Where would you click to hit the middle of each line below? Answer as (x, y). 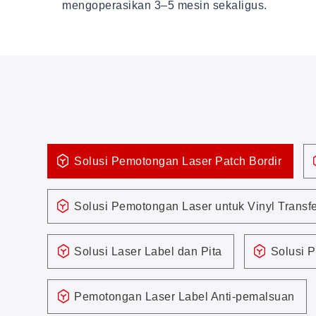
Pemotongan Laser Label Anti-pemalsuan (184, 297)
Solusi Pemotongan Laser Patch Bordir (178, 162)
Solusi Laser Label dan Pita (148, 252)
